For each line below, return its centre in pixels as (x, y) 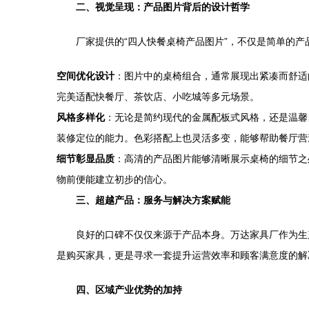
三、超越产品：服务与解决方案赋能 (153, 200)
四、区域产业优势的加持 (129, 290)
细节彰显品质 (86, 159)
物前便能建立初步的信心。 (114, 179)
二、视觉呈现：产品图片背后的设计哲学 (163, 7)
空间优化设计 (86, 76)
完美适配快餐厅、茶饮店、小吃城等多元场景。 (158, 97)
